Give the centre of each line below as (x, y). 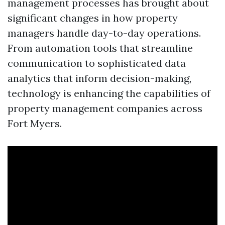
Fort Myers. (35, 123)
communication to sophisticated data (97, 63)
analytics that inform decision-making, (99, 78)
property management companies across (105, 108)
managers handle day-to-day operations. (104, 33)
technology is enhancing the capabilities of (109, 93)
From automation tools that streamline (100, 48)
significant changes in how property (93, 18)
